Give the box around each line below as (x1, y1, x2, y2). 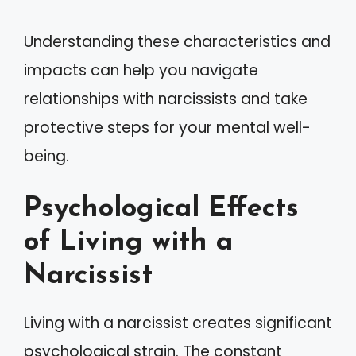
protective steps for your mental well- (24, 116, 311, 138)
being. (24, 145, 69, 167)
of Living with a (24, 229, 233, 257)
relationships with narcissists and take (24, 87, 308, 110)
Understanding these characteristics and (24, 30, 331, 52)
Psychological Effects (24, 195, 299, 223)
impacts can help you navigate (24, 59, 258, 81)
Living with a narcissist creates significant (24, 312, 332, 334)
